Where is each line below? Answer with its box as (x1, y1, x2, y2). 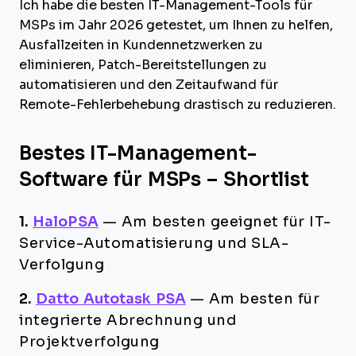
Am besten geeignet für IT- (121, 214, 331, 230)
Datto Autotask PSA (36, 291, 186, 307)
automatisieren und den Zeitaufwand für (19, 78, 278, 91)
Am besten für (208, 291, 320, 307)
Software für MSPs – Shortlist (19, 168, 310, 190)
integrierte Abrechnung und (19, 312, 236, 328)
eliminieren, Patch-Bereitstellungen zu (19, 58, 267, 72)
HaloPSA (33, 214, 99, 230)
